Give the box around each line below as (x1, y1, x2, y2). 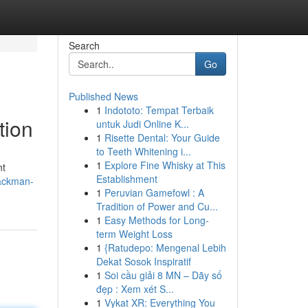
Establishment (96, 172, 157, 186)
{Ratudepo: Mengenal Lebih (104, 241, 226, 254)
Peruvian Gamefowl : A (104, 186, 204, 199)
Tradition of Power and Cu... (96, 199, 218, 213)
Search (68, 38, 100, 52)
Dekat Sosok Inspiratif (96, 254, 191, 268)
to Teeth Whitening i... (96, 144, 191, 158)
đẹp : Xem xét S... (96, 282, 174, 296)
